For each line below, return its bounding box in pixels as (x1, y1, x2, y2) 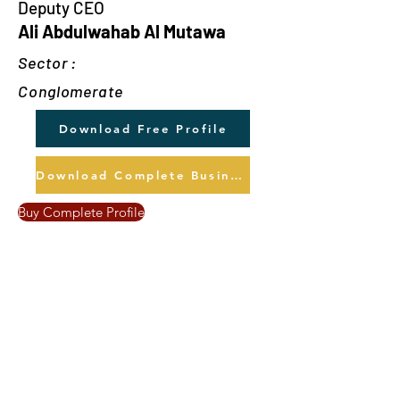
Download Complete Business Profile (229, 168, 242, 182)
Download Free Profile (58, 121, 228, 136)
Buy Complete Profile (18, 204, 145, 221)
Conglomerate (18, 81, 123, 101)
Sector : (18, 53, 78, 72)
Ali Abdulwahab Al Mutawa (18, 21, 226, 42)
